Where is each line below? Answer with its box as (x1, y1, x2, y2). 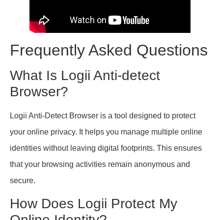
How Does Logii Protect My (10, 196, 177, 212)
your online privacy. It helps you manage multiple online (10, 127, 202, 136)
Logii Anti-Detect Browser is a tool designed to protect (10, 111, 195, 120)
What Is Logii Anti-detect (10, 67, 160, 83)
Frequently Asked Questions (10, 41, 208, 59)
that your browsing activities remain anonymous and (10, 160, 190, 168)
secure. (10, 176, 35, 185)
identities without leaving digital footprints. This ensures (10, 143, 202, 152)
